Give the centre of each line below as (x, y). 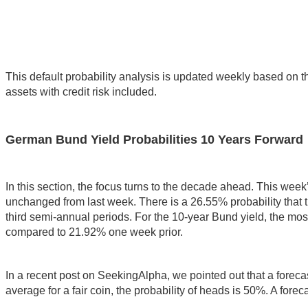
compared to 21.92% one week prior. (94, 232)
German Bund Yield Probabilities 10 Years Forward (154, 139)
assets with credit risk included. (81, 91)
